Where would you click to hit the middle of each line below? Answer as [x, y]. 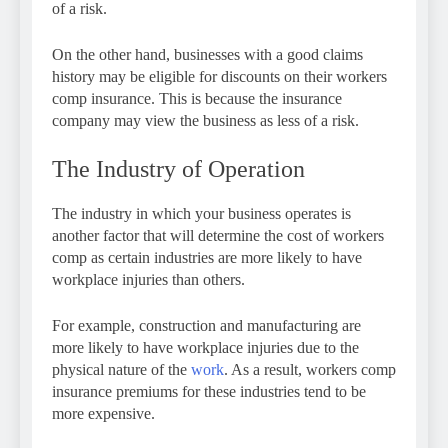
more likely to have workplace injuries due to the [205, 347]
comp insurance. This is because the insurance [197, 98]
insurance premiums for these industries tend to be [209, 391]
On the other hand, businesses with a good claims [207, 54]
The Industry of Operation [178, 168]
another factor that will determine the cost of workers [218, 235]
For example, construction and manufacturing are [206, 325]
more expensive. [103, 413]
